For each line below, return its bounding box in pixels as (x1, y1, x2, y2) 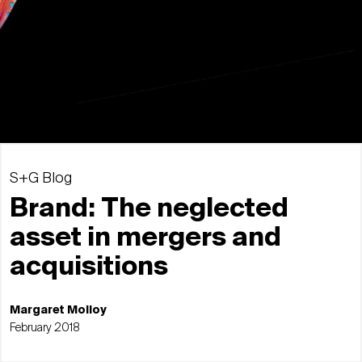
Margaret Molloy (10, 304, 107, 316)
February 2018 (10, 322, 80, 334)
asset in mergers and (10, 225, 281, 251)
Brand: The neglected (10, 196, 288, 222)
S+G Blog (10, 170, 72, 186)
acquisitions (10, 254, 168, 280)
